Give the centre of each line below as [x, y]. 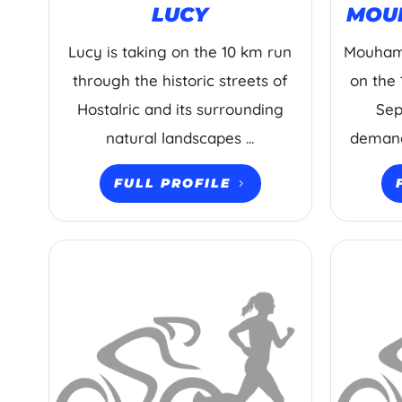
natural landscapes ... [180, 137]
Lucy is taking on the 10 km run [180, 51]
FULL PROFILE [172, 184]
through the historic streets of [180, 80]
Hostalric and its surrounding [180, 109]
